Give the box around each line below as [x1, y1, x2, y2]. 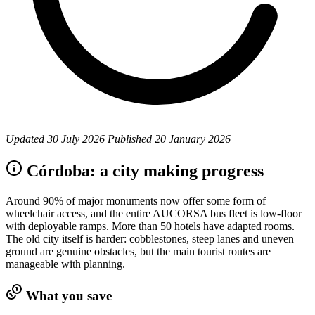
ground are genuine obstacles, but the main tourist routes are [6, 245, 271, 257]
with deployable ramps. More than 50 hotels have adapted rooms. [6, 219, 295, 232]
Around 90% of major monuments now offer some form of [6, 194, 266, 207]
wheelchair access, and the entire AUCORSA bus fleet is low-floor [6, 207, 302, 219]
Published [108, 132, 155, 145]
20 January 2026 [155, 132, 231, 145]
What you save [22, 288, 112, 304]
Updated [6, 132, 47, 145]
